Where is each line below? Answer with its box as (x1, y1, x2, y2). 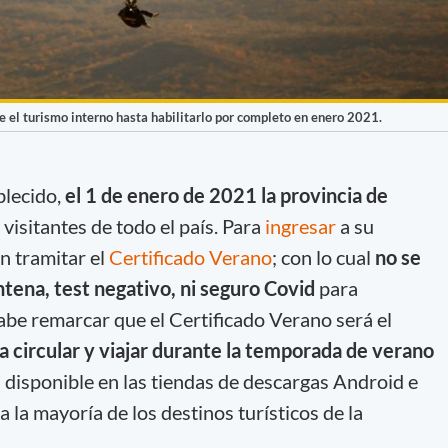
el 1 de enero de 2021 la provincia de (64, 182, 388, 207)
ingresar (264, 213, 340, 238)
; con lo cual (271, 244, 375, 269)
